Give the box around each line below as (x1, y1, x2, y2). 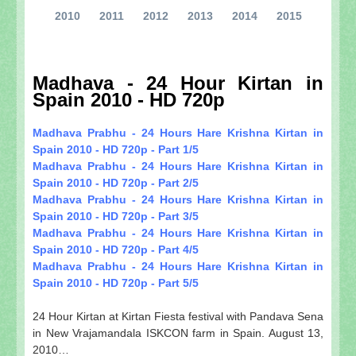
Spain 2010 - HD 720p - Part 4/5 (33, 242, 199, 256)
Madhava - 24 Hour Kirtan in (33, 72, 323, 94)
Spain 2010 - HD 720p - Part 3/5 (33, 209, 199, 222)
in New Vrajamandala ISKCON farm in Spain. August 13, (33, 326, 323, 339)
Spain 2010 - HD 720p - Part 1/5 (33, 142, 199, 156)
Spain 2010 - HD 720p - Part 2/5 (33, 176, 199, 189)
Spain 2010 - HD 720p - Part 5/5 (33, 276, 199, 289)
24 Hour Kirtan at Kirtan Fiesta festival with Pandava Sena (33, 309, 323, 323)
